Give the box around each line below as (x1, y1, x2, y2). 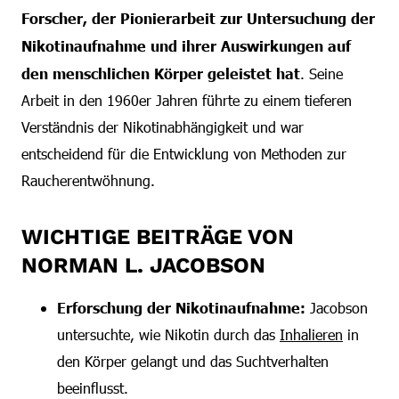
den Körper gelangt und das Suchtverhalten (57, 352, 329, 370)
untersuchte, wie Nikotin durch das (57, 325, 280, 344)
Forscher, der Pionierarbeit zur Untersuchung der (21, 9, 375, 27)
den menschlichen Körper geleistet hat (21, 64, 300, 82)
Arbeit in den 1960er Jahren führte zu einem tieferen (21, 91, 352, 110)
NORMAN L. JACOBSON (21, 253, 265, 278)
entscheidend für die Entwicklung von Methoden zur (21, 144, 346, 163)
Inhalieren (280, 325, 343, 344)
